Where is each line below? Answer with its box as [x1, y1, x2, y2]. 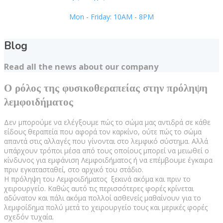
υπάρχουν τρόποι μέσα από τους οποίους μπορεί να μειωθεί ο [4, 146, 209, 156]
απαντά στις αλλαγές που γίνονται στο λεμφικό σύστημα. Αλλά [4, 136, 208, 146]
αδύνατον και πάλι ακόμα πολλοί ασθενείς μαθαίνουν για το [4, 193, 201, 203]
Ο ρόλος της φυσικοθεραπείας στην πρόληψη [4, 81, 208, 95]
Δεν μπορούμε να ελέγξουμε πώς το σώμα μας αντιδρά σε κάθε [4, 117, 211, 127]
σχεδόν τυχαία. [4, 212, 54, 222]
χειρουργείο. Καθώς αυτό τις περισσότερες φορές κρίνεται [4, 184, 194, 194]
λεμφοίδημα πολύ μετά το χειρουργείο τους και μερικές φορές [4, 203, 208, 213]
